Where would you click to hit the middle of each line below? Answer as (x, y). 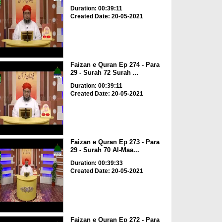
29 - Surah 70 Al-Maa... (105, 150)
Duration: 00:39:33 (96, 163)
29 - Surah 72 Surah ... (104, 72)
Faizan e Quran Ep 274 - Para (115, 64)
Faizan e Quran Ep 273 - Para (115, 142)
